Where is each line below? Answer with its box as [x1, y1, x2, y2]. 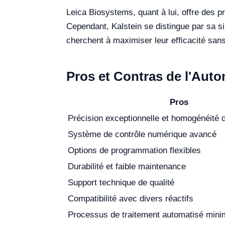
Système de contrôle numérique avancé [68, 130, 216, 139]
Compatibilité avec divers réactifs [68, 194, 193, 203]
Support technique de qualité [68, 178, 174, 187]
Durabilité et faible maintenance [68, 162, 186, 171]
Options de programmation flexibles [68, 146, 201, 155]
